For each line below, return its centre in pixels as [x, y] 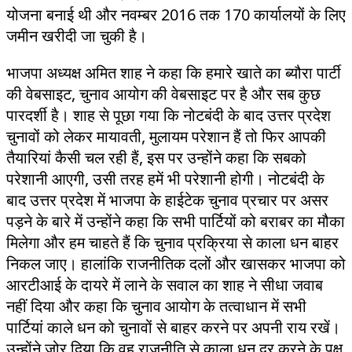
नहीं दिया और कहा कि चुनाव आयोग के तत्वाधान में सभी [156, 306]
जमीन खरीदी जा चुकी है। [77, 35]
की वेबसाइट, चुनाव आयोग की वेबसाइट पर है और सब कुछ [163, 93]
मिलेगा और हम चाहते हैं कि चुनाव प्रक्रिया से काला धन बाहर [172, 242]
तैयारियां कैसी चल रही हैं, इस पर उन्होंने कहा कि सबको [156, 157]
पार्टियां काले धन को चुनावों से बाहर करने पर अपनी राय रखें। [173, 327]
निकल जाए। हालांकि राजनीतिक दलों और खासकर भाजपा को [176, 263]
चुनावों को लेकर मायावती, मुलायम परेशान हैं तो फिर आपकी [166, 136]
